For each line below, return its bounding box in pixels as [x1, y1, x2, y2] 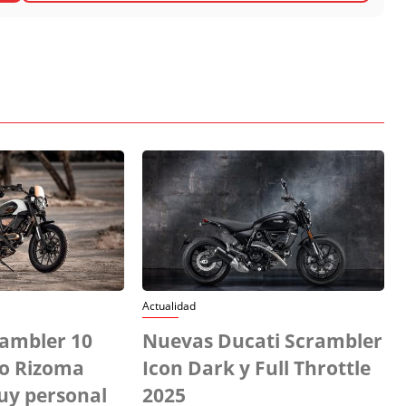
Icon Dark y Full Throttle [142, 354, 372, 381]
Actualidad [142, 297, 197, 314]
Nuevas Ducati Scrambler [142, 327, 383, 353]
